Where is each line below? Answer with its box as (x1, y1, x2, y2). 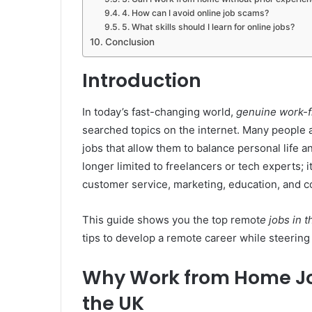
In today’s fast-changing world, (82, 104, 236, 118)
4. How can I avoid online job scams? (121, 8, 269, 19)
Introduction (82, 68, 201, 94)
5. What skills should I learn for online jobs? (121, 22, 295, 33)
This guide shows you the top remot (82, 212, 260, 226)
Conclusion (104, 36, 155, 48)
